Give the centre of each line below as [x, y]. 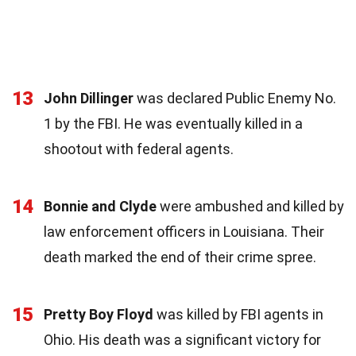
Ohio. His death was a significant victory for [182, 339]
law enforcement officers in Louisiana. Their [184, 231]
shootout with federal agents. [139, 149]
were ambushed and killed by [250, 206]
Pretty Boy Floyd [99, 314]
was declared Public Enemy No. [235, 98]
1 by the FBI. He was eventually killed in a [173, 123]
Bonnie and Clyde [100, 206]
